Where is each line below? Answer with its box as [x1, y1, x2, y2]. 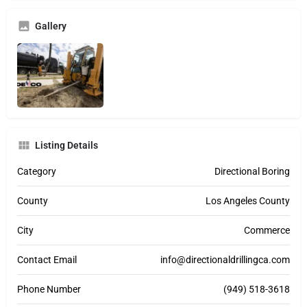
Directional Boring [214, 166, 290, 177]
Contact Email [17, 254, 77, 266]
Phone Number [17, 284, 81, 295]
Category [17, 166, 56, 177]
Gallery [35, 20, 66, 32]
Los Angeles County [206, 195, 290, 207]
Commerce [244, 225, 290, 236]
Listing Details [35, 140, 98, 151]
